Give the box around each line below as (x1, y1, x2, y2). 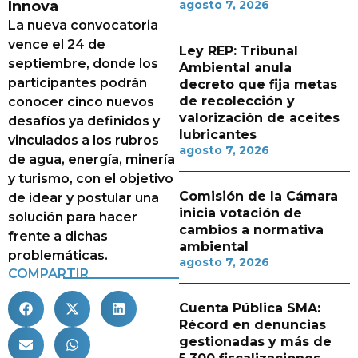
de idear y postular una (8, 190, 159, 205)
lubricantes (179, 127, 257, 142)
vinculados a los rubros (8, 133, 159, 148)
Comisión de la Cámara (179, 189, 338, 204)
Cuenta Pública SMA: (179, 300, 320, 316)
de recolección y (179, 93, 295, 109)
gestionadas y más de (179, 334, 332, 349)
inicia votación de (179, 205, 302, 221)
